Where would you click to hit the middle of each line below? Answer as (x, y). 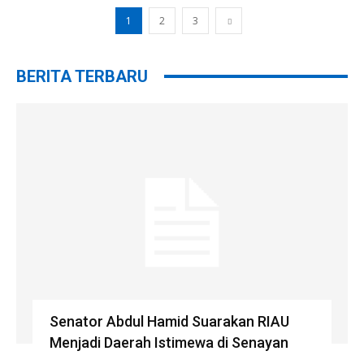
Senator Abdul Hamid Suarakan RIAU (169, 321)
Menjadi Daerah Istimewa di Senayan (169, 342)
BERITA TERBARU (82, 76)
